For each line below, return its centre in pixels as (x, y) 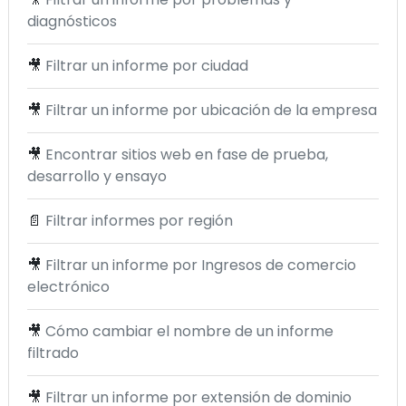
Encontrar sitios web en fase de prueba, (187, 155)
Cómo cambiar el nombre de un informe (189, 332)
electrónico (68, 287)
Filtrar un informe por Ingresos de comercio (201, 266)
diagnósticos (72, 22)
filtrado (53, 353)
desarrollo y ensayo (97, 177)
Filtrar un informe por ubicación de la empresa (211, 111)
